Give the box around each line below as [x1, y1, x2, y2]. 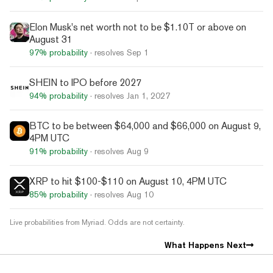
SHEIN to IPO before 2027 [29, 76, 141, 88]
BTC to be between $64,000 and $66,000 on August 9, [29, 119, 261, 132]
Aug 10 [127, 189, 154, 199]
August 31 [29, 33, 73, 45]
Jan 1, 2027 [127, 90, 170, 101]
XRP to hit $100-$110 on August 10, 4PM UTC [29, 175, 227, 187]
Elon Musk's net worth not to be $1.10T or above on [29, 21, 246, 33]
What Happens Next [164, 239, 246, 250]
